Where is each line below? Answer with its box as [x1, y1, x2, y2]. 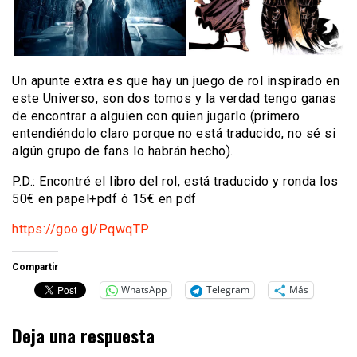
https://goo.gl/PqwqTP [12, 221, 150, 237]
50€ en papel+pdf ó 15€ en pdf [12, 190, 197, 206]
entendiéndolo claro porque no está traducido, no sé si [12, 125, 335, 141]
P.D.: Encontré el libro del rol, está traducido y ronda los [12, 173, 339, 189]
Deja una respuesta [12, 321, 155, 348]
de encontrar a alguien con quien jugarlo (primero [12, 108, 300, 124]
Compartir [12, 261, 58, 273]
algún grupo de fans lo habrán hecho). [12, 143, 233, 159]
